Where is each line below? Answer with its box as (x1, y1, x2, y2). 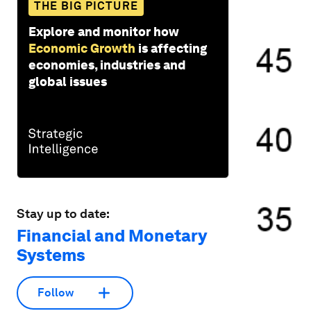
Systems (17, 244, 85, 265)
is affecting (138, 40, 207, 56)
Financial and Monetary (17, 225, 207, 246)
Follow (37, 286, 74, 300)
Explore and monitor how (28, 24, 179, 39)
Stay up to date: (17, 205, 110, 221)
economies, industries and (28, 57, 185, 72)
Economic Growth (28, 40, 135, 56)
